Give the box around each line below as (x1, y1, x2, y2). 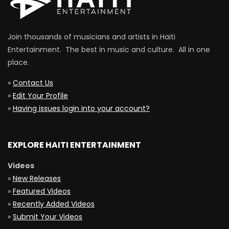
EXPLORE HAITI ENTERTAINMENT (8, 139, 141, 151)
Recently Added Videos (13, 199, 95, 210)
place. (8, 57, 29, 68)
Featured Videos (13, 186, 71, 197)
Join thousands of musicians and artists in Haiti (8, 32, 175, 42)
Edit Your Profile (13, 90, 68, 101)
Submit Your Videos (13, 212, 82, 222)
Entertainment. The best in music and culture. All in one (8, 44, 210, 55)
